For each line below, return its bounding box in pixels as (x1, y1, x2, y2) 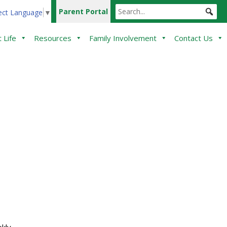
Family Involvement (89, 33, 157, 43)
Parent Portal (59, 7, 108, 16)
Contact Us (174, 33, 213, 43)
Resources (34, 33, 71, 43)
